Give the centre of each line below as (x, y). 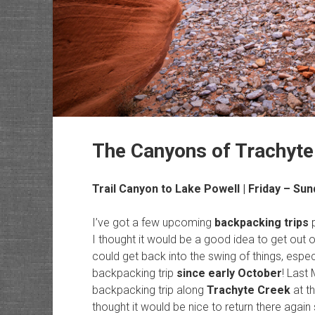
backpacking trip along (149, 290)
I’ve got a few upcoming (153, 223)
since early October (229, 274)
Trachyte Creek (248, 290)
